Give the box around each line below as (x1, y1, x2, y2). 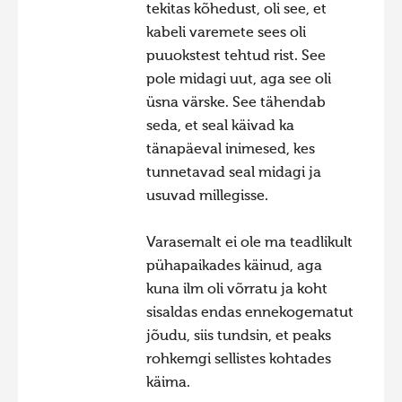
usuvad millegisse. (145, 189, 268, 205)
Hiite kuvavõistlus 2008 (57, 56, 196, 68)
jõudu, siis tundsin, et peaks (145, 329, 331, 345)
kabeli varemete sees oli (145, 26, 306, 41)
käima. (145, 376, 190, 391)
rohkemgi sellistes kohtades (145, 353, 331, 368)
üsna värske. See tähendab (145, 96, 326, 111)
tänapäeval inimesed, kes (145, 143, 315, 158)
